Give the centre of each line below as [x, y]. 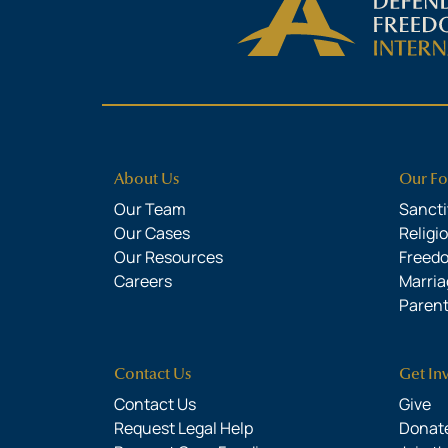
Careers [143, 281]
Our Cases [152, 233]
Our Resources [168, 257]
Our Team [150, 209]
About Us [146, 179]
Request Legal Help [183, 428]
